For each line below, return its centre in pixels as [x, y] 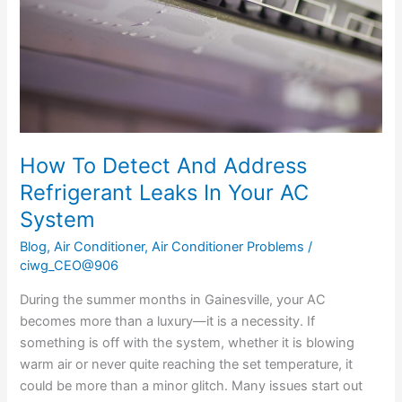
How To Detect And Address [164, 166]
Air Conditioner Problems [228, 246]
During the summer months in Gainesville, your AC [173, 299]
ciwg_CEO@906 [70, 265]
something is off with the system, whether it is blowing [188, 342]
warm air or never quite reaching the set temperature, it [187, 364]
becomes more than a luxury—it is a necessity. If [168, 321]
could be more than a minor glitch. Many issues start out [192, 385]
